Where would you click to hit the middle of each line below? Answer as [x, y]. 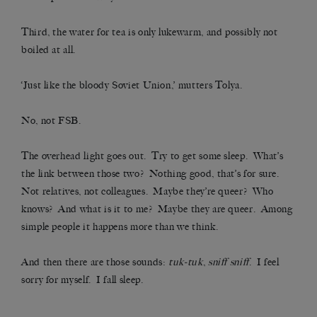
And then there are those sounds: [95, 263]
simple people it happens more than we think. [120, 227]
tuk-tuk [186, 263]
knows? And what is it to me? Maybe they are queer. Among [157, 209]
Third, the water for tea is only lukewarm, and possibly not [150, 33]
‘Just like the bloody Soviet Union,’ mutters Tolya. [132, 86]
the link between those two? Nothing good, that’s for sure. [152, 174]
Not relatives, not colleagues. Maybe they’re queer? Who [148, 192]
